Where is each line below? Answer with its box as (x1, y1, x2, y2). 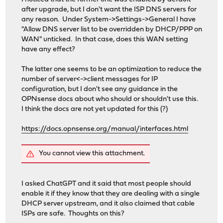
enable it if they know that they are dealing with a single (21, 190, 200, 198)
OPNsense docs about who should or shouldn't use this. (21, 95, 200, 103)
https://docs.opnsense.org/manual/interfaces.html (21, 125, 189, 133)
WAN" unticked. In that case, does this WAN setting (21, 35, 189, 43)
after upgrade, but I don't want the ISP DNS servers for (21, 5, 197, 13)
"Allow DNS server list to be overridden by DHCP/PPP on (21, 25, 203, 33)
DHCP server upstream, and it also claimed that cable (21, 200, 195, 208)
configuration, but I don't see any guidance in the (21, 85, 178, 93)
